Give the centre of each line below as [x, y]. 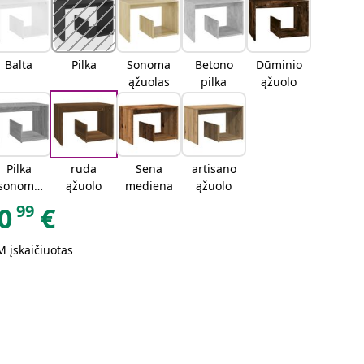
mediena [149, 186]
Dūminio [279, 65]
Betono [214, 65]
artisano [214, 169]
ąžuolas [149, 82]
